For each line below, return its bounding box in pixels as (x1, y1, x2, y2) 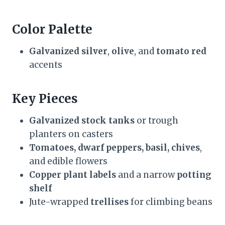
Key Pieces (12, 90, 78, 106)
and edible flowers (29, 155, 107, 167)
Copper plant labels (29, 169, 116, 180)
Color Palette (12, 21, 92, 37)
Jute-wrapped (29, 196, 90, 207)
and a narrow (116, 169, 177, 180)
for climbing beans (129, 196, 212, 207)
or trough (135, 115, 178, 126)
